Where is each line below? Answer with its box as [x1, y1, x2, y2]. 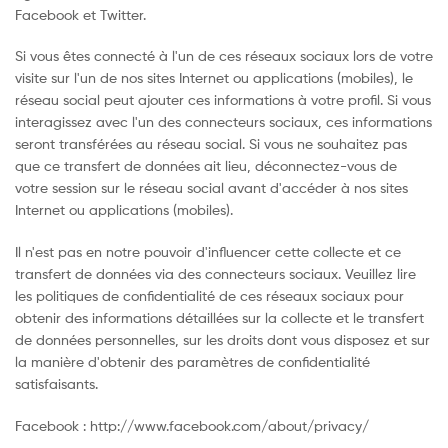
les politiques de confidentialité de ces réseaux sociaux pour [15, 287, 404, 305]
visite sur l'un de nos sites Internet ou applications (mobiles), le [15, 69, 413, 87]
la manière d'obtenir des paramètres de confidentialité [15, 353, 370, 371]
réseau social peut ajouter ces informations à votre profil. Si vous [15, 91, 431, 109]
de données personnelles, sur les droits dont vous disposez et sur [15, 331, 430, 349]
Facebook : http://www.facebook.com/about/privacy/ [15, 416, 369, 434]
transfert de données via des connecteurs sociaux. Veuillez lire [15, 265, 416, 283]
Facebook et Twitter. [15, 5, 146, 23]
